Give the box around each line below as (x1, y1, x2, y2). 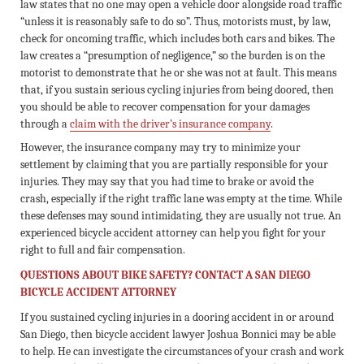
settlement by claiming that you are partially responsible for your (20, 158, 328, 172)
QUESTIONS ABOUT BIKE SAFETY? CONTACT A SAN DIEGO (20, 268, 310, 283)
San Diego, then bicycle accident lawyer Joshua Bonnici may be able (20, 327, 336, 342)
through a (20, 116, 70, 131)
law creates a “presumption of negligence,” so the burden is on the (20, 48, 325, 63)
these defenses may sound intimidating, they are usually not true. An (20, 209, 341, 223)
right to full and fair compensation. (20, 243, 185, 258)
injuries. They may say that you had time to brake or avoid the (20, 175, 314, 189)
